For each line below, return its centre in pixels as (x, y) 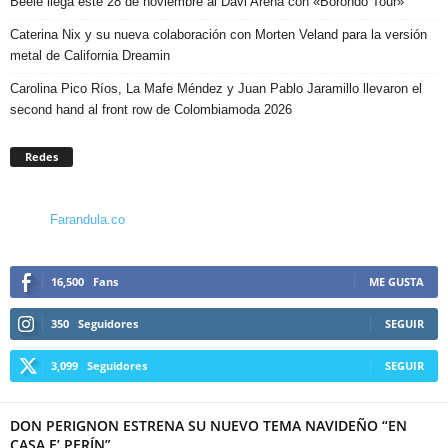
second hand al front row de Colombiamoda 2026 (151, 109)
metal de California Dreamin (90, 55)
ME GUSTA (396, 281)
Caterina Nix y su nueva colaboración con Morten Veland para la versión (218, 34)
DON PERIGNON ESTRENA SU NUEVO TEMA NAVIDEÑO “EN (208, 425)
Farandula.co (87, 219)
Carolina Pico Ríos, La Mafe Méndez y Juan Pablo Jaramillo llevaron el (216, 88)
